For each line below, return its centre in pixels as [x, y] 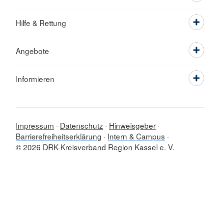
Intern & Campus [136, 136]
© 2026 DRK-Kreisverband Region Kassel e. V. [95, 147]
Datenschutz [82, 125]
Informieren [35, 79]
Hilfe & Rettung [41, 23]
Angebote [32, 51]
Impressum [35, 125]
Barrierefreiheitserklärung [59, 136]
